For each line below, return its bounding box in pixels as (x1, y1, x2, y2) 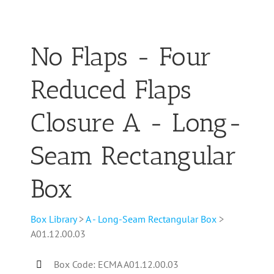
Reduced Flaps (31, 75, 191, 105)
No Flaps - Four (31, 42, 212, 72)
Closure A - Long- (31, 108, 243, 138)
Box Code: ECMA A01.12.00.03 (54, 258, 179, 271)
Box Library (31, 213, 76, 225)
